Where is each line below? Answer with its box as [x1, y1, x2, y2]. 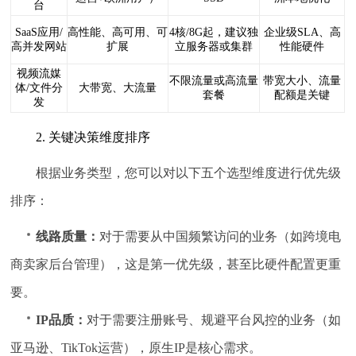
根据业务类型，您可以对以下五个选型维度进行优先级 [36, 166, 342, 180]
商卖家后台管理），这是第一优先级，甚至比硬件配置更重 [10, 257, 342, 272]
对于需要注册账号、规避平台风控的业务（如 [87, 313, 342, 327]
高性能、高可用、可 [68, 25, 168, 38]
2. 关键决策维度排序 [36, 130, 151, 145]
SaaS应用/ [15, 25, 64, 38]
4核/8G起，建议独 [169, 25, 259, 38]
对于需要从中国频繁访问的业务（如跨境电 [99, 230, 342, 244]
